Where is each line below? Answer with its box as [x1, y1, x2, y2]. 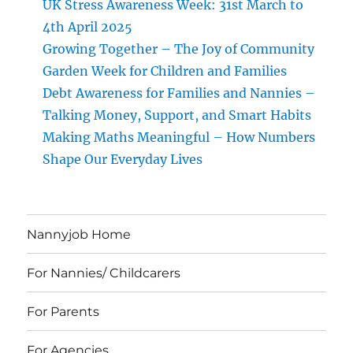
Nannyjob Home [27, 226, 132, 242]
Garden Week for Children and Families [43, 63, 288, 80]
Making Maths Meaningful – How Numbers [43, 129, 316, 146]
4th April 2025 [43, 19, 133, 35]
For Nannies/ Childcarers [27, 265, 181, 281]
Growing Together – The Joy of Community [43, 41, 315, 58]
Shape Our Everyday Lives [43, 151, 203, 168]
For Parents [27, 303, 100, 319]
